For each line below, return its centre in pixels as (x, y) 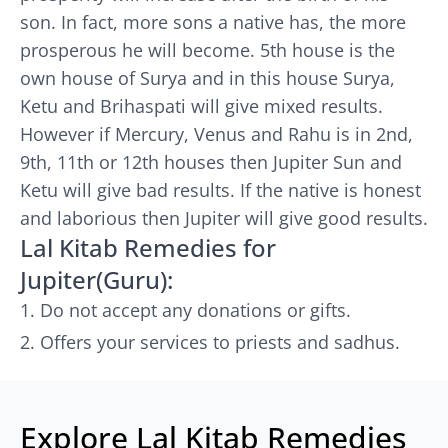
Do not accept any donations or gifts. (195, 310)
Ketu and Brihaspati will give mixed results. (201, 106)
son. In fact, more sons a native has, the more (213, 22)
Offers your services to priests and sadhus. (220, 342)
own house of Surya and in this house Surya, (207, 78)
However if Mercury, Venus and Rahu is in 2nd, (216, 134)
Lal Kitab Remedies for (148, 248)
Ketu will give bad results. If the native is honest (220, 190)
